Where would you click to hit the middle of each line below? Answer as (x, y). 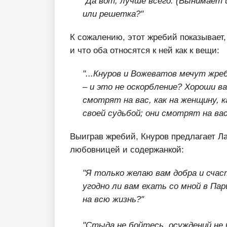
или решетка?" (113, 14)
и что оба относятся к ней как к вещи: (145, 50)
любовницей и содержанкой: (127, 149)
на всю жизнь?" (113, 199)
